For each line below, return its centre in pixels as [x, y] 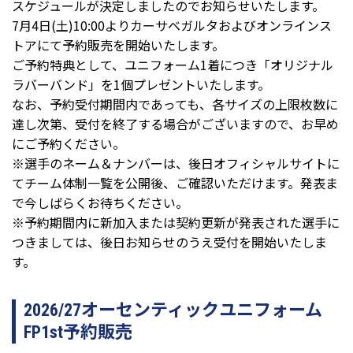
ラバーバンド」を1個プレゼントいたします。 [141, 84]
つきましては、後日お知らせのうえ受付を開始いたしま [169, 242]
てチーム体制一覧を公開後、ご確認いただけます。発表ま [175, 182]
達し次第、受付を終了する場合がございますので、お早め [175, 123]
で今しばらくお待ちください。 [100, 202]
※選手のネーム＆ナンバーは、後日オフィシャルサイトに [176, 163]
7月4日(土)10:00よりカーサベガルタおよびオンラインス [172, 25]
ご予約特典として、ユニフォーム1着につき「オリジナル [173, 64]
